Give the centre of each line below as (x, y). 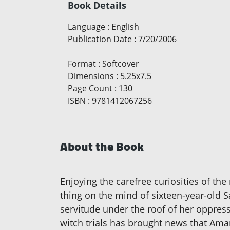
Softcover (121, 63)
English (125, 26)
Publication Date (100, 39)
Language (87, 26)
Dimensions (91, 76)
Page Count (90, 88)
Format (82, 63)
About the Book (102, 146)
